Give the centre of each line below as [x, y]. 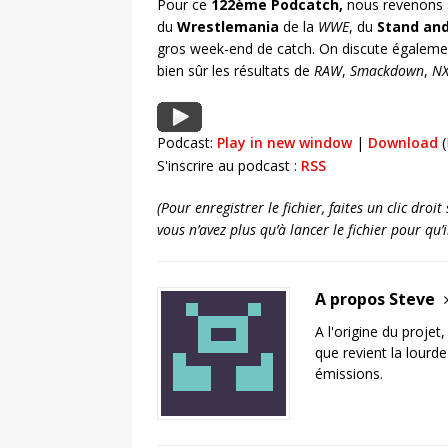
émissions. [349, 374]
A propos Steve [377, 299]
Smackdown [387, 71]
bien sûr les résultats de [235, 71]
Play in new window [284, 143]
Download [403, 143]
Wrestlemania [228, 27]
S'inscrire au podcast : [229, 166]
